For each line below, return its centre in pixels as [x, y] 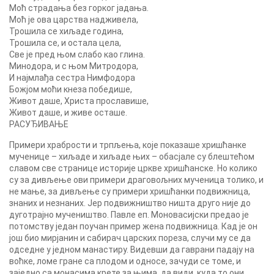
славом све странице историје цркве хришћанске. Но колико [133, 168]
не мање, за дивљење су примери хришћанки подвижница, [130, 191]
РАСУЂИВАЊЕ [39, 124]
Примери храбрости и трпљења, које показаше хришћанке [128, 145]
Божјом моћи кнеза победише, [71, 89]
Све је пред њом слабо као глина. [77, 54]
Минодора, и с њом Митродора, [74, 66]
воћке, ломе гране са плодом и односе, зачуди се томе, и [125, 261]
